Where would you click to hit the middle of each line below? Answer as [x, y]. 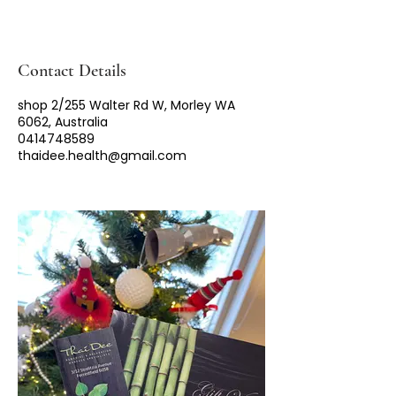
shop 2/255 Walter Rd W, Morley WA [126, 105]
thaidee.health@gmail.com [102, 155]
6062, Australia [63, 122]
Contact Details [72, 70]
